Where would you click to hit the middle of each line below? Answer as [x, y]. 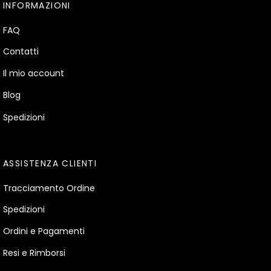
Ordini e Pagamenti [44, 231]
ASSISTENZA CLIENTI [50, 164]
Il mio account [34, 73]
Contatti [21, 52]
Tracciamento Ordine [49, 188]
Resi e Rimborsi [34, 253]
